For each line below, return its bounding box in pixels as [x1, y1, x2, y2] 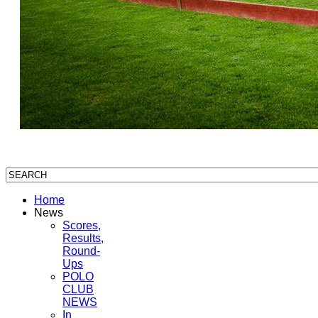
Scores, [62, 219, 101, 231]
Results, [62, 231, 104, 244]
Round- [62, 244, 100, 257]
